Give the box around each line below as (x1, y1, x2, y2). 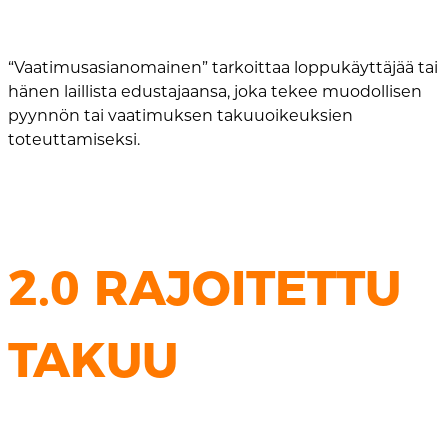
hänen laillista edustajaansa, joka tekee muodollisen (8, 81, 422, 101)
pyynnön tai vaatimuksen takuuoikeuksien (8, 105, 353, 125)
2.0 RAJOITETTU (8, 258, 401, 317)
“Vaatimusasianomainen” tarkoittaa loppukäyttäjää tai (8, 57, 438, 77)
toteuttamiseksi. (8, 129, 140, 149)
